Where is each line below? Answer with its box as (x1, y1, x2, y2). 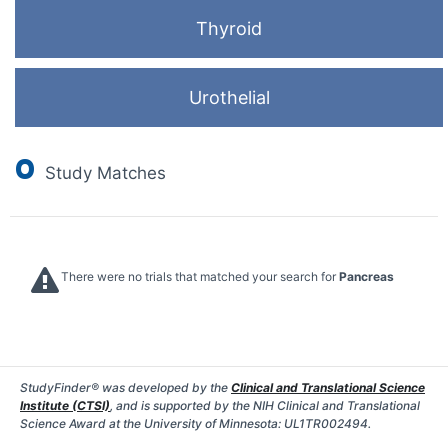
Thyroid (196, 18, 262, 39)
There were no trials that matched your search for (61, 269, 339, 284)
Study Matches (40, 163, 166, 183)
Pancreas (339, 269, 394, 284)
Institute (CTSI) (20, 398, 110, 413)
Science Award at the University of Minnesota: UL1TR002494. (20, 416, 371, 431)
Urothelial (188, 87, 270, 108)
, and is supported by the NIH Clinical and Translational (110, 398, 420, 413)
